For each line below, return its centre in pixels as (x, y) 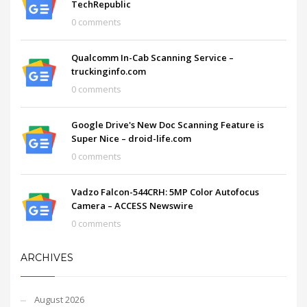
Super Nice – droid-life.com (131, 138)
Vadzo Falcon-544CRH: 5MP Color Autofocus (165, 192)
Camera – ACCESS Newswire (132, 206)
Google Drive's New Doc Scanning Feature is (168, 125)
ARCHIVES (47, 258)
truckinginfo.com (109, 71)
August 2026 (59, 299)
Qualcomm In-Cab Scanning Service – (152, 58)
